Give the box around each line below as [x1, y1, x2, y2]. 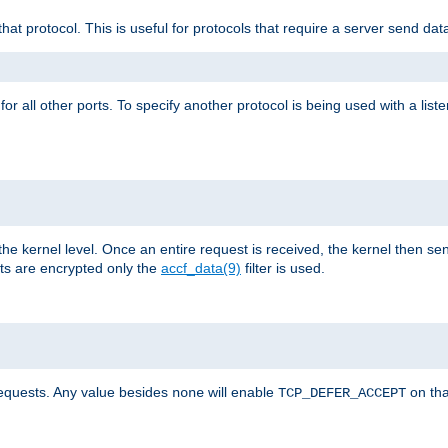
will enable [204, 383, 278, 400]
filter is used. [241, 259, 325, 276]
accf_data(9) [161, 259, 241, 276]
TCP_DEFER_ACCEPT [278, 384, 406, 401]
